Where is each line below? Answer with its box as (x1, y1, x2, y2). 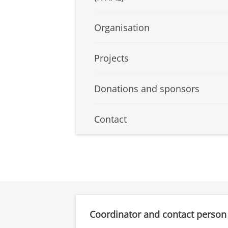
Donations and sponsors (94, 82, 199, 95)
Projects (94, 52, 129, 65)
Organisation (94, 21, 150, 34)
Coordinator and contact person (90, 208, 226, 221)
